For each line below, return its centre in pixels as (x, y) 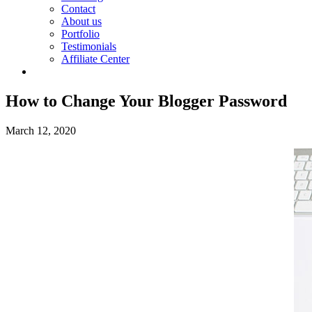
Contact (78, 9)
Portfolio (80, 34)
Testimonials (89, 46)
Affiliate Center (95, 59)
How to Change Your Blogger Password (146, 101)
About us (81, 21)
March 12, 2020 (41, 130)
